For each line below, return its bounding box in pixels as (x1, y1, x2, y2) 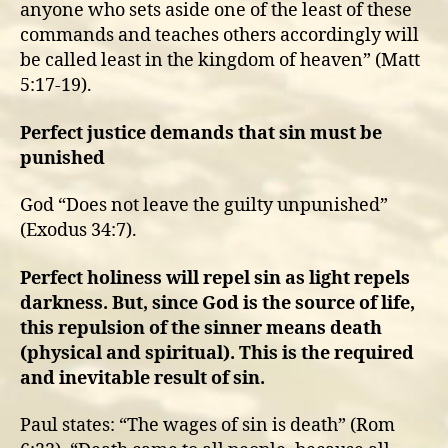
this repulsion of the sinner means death (20, 316, 382, 340)
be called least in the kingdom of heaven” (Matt (20, 49, 420, 72)
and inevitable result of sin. (20, 366, 265, 390)
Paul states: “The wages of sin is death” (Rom (20, 414, 395, 437)
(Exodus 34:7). (20, 219, 137, 242)
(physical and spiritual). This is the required (20, 341, 414, 365)
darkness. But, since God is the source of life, (20, 291, 415, 315)
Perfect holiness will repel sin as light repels (20, 266, 410, 290)
